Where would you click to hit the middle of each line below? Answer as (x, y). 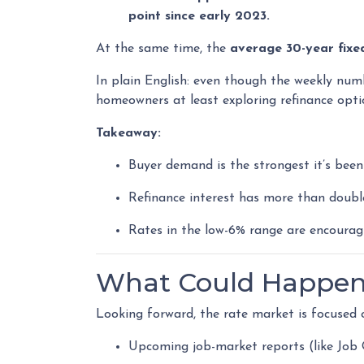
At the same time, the (163, 49)
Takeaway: (128, 133)
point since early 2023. (199, 16)
